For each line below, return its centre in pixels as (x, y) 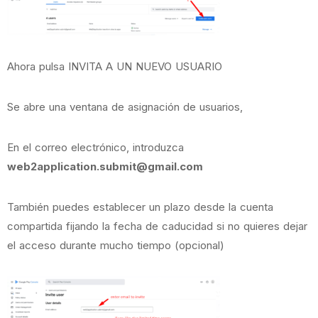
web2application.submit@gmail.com (105, 167)
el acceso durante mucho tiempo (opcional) (116, 246)
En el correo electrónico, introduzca (95, 148)
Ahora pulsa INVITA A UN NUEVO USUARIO (115, 67)
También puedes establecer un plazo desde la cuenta (140, 207)
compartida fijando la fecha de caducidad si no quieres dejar (157, 226)
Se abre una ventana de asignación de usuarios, (125, 107)
